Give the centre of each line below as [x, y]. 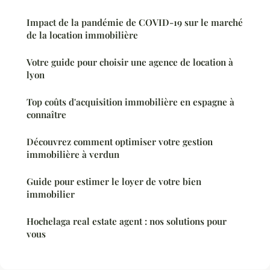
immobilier [51, 194]
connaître [46, 114]
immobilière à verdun [73, 154]
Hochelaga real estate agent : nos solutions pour [127, 221]
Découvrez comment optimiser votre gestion [120, 141]
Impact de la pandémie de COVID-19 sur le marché [135, 22]
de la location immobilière [82, 35]
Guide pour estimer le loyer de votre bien [114, 181]
